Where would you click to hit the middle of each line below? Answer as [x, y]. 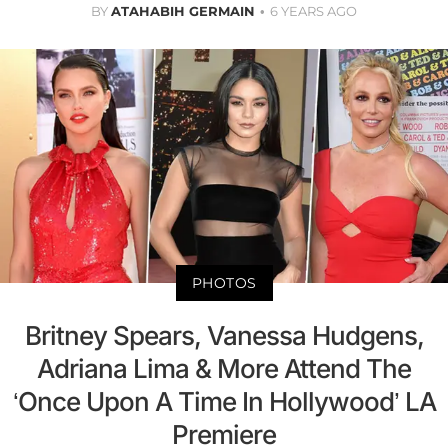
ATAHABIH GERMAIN [183, 10]
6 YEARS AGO [313, 10]
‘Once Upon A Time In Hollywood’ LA [224, 402]
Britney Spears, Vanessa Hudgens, [224, 336]
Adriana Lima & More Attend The [224, 369]
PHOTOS [224, 283]
